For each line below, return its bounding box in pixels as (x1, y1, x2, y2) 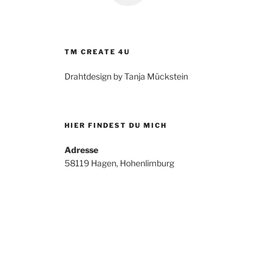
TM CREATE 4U (64, 48, 131, 57)
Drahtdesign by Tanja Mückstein (64, 71, 189, 82)
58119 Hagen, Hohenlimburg (64, 158, 175, 169)
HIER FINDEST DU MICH (64, 121, 168, 130)
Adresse (64, 145, 99, 155)
